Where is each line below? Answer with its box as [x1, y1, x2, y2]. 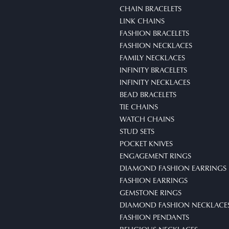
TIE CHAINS [120, 101, 158, 112]
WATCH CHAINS [120, 113, 174, 124]
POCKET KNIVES [120, 138, 173, 149]
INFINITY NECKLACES [120, 77, 190, 87]
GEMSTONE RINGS [120, 187, 181, 198]
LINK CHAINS [120, 15, 165, 26]
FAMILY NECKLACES [120, 52, 185, 63]
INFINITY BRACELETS [120, 64, 187, 75]
